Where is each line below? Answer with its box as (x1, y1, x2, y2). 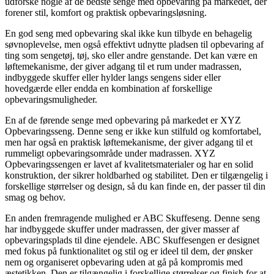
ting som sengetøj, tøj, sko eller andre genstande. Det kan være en (5, 50, 257, 61)
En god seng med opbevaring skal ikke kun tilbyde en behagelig (5, 28, 252, 39)
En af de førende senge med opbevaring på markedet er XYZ (5, 114, 241, 125)
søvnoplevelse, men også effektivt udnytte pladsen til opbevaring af (5, 39, 264, 50)
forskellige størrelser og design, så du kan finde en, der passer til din (5, 180, 265, 191)
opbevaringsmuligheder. (5, 94, 97, 105)
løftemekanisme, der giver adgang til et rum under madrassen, (5, 61, 242, 72)
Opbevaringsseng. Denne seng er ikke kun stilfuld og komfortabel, (5, 125, 261, 136)
